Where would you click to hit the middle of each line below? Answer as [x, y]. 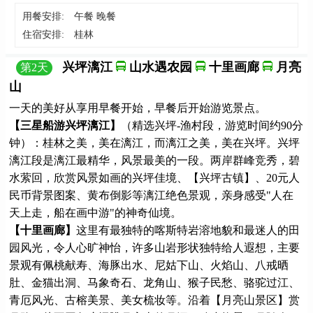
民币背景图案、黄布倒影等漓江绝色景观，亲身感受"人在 [151, 195]
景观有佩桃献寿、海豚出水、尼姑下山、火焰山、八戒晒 [149, 265]
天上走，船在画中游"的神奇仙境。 [95, 212]
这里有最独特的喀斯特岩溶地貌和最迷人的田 [188, 230]
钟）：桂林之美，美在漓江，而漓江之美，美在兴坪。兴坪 [154, 143]
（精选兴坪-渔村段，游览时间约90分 [212, 125]
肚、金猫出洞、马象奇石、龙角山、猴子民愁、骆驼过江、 [154, 282]
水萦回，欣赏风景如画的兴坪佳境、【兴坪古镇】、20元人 [154, 177]
